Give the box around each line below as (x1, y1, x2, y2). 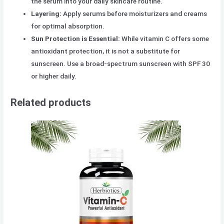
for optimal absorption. (31, 22, 105, 30)
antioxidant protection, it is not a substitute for (31, 47, 180, 55)
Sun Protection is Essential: (31, 34, 120, 43)
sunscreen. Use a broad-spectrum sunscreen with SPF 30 (31, 59, 210, 68)
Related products (10, 96, 91, 108)
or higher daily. (31, 72, 77, 80)
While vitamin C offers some (120, 34, 209, 43)
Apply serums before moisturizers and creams (61, 9, 207, 18)
